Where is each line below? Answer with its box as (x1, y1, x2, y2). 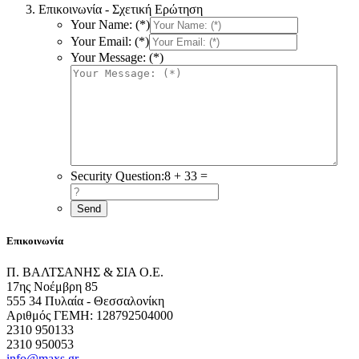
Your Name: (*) (71, 17, 150, 31)
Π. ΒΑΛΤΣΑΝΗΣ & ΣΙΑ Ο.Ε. (6, 264, 163, 279)
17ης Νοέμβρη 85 (6, 279, 98, 293)
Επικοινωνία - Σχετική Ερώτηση (38, 2, 203, 16)
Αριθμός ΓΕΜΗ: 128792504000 (6, 308, 173, 322)
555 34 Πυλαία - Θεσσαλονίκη (6, 293, 164, 308)
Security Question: (71, 168, 164, 183)
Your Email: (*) (71, 34, 149, 48)
